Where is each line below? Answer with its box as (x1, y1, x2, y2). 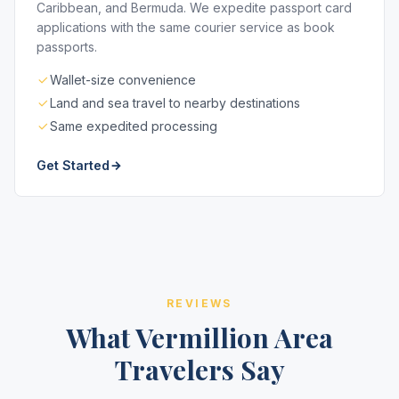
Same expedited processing (50, 118, 217, 134)
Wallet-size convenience (50, 72, 196, 87)
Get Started (37, 158, 110, 173)
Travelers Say (114, 352, 285, 387)
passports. (37, 39, 97, 54)
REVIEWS (167, 297, 232, 310)
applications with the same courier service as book (37, 20, 335, 35)
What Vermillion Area (66, 320, 333, 355)
